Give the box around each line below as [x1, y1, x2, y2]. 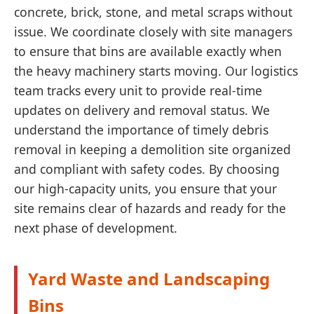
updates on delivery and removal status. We [14, 102, 270, 118]
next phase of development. [14, 219, 177, 236]
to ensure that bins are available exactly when [14, 43, 282, 60]
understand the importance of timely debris [14, 121, 268, 138]
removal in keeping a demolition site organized [14, 141, 291, 158]
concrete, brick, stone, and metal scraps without [14, 4, 292, 20]
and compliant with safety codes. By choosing [14, 161, 280, 177]
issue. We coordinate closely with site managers [14, 23, 292, 40]
